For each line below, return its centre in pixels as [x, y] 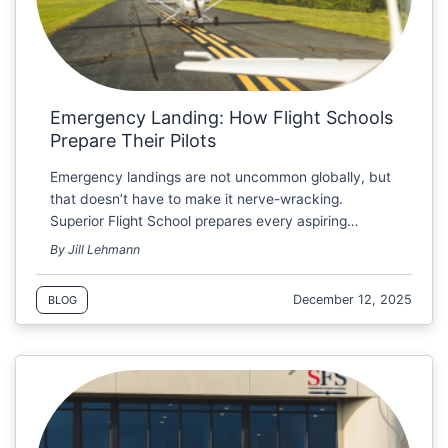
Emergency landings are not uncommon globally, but [221, 177]
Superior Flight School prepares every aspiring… [204, 221]
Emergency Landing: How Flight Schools [222, 117]
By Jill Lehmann [95, 249]
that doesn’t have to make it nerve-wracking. [197, 199]
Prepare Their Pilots [133, 140]
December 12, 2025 [353, 300]
